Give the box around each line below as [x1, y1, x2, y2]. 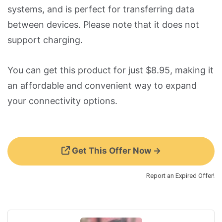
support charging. [7, 34, 83, 45]
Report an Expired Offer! [146, 171, 215, 179]
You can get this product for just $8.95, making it [7, 64, 214, 75]
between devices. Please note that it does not [7, 19, 199, 30]
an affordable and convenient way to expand [7, 80, 197, 91]
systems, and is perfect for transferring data [7, 3, 194, 14]
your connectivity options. [7, 95, 117, 106]
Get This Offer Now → [69, 145, 161, 156]
